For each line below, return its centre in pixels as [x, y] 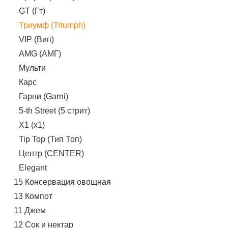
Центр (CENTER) [51, 153]
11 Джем [30, 210]
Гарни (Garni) [43, 96]
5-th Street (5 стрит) [54, 110]
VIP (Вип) [36, 39]
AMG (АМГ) [40, 53]
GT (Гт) [32, 11]
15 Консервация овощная [62, 182]
